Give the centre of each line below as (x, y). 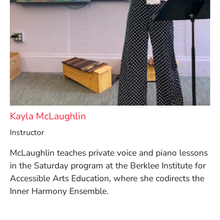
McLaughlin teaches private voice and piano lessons (109, 153)
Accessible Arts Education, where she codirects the (107, 179)
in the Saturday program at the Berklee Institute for (108, 166)
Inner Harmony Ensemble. (59, 191)
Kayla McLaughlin (48, 116)
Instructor (27, 133)
